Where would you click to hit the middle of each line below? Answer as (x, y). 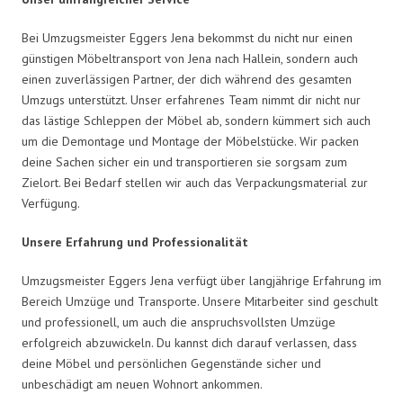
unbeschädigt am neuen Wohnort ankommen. (142, 384)
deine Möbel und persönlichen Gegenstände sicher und (171, 363)
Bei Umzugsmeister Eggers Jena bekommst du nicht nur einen (187, 37)
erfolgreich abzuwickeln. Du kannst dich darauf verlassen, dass (189, 342)
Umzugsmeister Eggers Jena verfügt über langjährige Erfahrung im (201, 280)
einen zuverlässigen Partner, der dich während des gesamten (187, 79)
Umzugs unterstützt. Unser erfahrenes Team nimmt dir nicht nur (191, 99)
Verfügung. (51, 203)
